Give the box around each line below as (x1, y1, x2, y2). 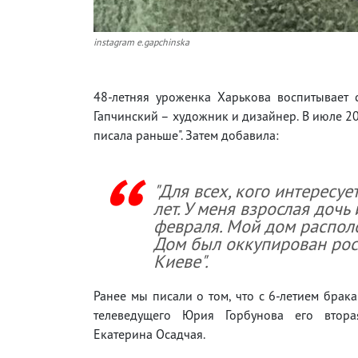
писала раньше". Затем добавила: (93, 126, 279, 143)
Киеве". (153, 249, 209, 272)
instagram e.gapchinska (93, 35, 189, 48)
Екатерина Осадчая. (93, 325, 205, 342)
